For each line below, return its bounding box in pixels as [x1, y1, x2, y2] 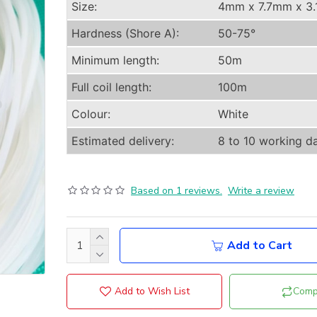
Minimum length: [71, 53, 159, 67]
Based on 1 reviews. [130, 184, 222, 197]
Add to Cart [227, 238, 292, 253]
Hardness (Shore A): [71, 26, 179, 40]
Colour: [71, 107, 110, 121]
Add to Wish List [114, 284, 190, 298]
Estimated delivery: [71, 134, 174, 148]
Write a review [227, 184, 294, 197]
